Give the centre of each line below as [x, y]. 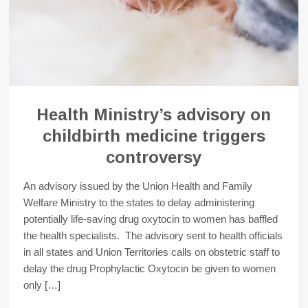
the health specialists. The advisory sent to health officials [153, 235]
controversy [154, 157]
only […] [42, 285]
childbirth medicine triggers [154, 135]
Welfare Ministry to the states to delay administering [139, 202]
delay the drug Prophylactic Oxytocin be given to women [150, 268]
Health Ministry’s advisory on [154, 114]
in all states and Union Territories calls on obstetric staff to [152, 252]
